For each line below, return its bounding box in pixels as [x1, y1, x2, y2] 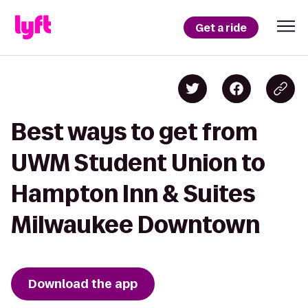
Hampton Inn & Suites [11, 181, 255, 206]
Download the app [28, 276, 137, 292]
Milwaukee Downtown [11, 212, 260, 237]
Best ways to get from [11, 119, 258, 144]
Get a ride [195, 20, 247, 35]
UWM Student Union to [11, 150, 265, 175]
